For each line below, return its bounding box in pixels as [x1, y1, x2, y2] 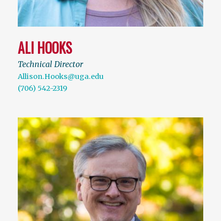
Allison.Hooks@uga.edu [18, 72, 104, 81]
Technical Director [18, 59, 83, 69]
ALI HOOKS [18, 37, 72, 58]
